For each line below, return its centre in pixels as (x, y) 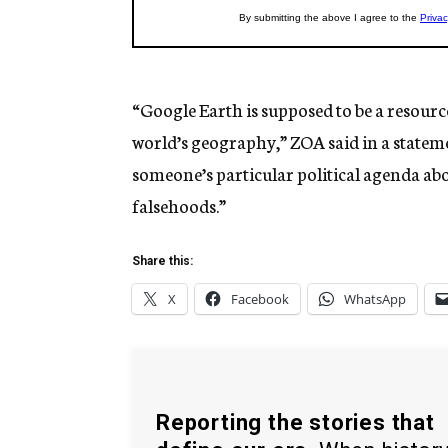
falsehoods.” (179, 205)
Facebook (260, 299)
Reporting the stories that (295, 422)
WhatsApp (375, 299)
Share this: (162, 261)
